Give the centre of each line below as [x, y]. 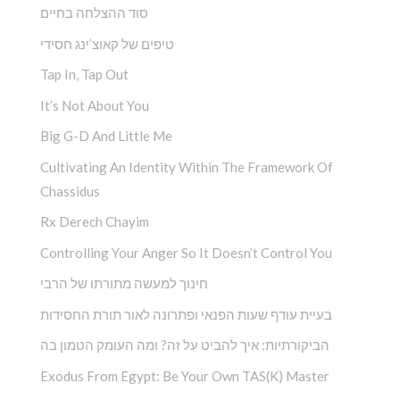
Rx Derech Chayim [95, 222]
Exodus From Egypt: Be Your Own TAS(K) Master [185, 375]
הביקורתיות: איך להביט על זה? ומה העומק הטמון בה [185, 345]
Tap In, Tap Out [84, 75]
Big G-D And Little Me [106, 136]
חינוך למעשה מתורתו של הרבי [124, 283]
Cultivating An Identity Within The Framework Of [187, 167]
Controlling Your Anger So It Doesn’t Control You [186, 252]
